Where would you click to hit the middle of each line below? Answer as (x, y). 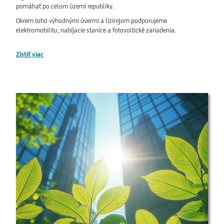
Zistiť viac (30, 54)
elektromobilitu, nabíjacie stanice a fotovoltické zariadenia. (96, 30)
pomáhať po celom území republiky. (65, 6)
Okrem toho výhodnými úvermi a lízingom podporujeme (91, 21)
